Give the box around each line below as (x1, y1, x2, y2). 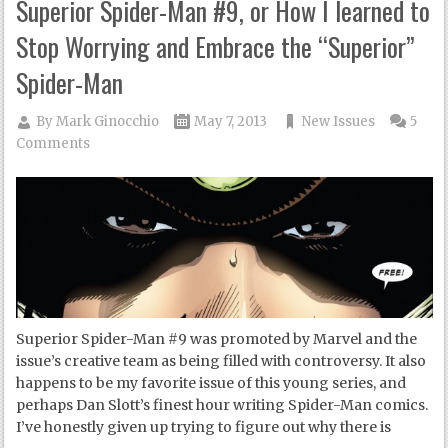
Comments (16, 134, 91, 152)
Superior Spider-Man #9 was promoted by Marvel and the (16, 329, 418, 348)
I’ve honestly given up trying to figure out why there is (16, 417, 392, 436)
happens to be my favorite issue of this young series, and (16, 373, 407, 392)
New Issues (302, 112, 376, 130)
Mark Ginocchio (56, 112, 160, 130)
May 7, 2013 (194, 112, 268, 130)
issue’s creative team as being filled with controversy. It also (16, 351, 427, 370)
